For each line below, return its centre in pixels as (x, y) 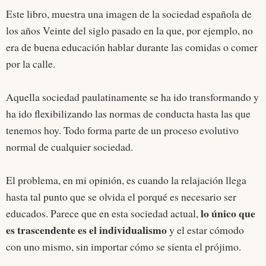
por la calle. (32, 64)
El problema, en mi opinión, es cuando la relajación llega (126, 180)
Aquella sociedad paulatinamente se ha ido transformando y (132, 97)
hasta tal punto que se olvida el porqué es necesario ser (121, 197)
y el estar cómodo (205, 230)
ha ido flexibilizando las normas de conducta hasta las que (128, 114)
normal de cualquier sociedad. (69, 147)
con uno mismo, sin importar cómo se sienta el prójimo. (123, 247)
